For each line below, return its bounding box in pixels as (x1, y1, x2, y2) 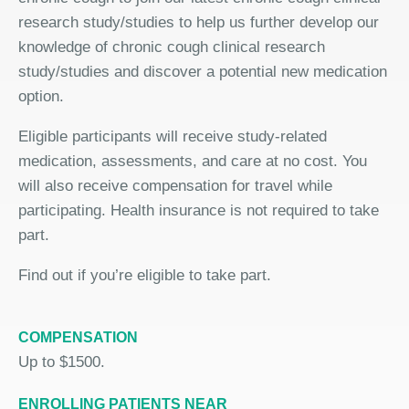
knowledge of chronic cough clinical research (18, 38, 325, 56)
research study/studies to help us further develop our (18, 14, 379, 31)
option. (18, 88, 64, 105)
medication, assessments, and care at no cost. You (18, 152, 367, 170)
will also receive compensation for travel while (18, 177, 332, 194)
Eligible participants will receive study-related (18, 128, 327, 145)
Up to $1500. (18, 353, 105, 371)
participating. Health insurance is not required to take (18, 202, 379, 219)
